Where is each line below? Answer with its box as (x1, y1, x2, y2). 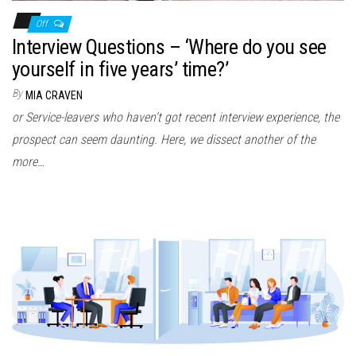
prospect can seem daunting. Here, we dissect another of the (12, 131, 315, 147)
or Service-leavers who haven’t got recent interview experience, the (12, 109, 339, 125)
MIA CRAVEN (25, 88, 83, 102)
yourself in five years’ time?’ (12, 56, 229, 81)
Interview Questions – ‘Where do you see (12, 34, 327, 59)
